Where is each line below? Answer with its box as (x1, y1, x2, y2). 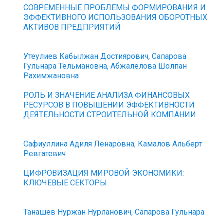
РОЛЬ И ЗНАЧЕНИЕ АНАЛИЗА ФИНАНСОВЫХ (23, 91, 190, 100)
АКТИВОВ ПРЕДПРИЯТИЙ (23, 22, 121, 32)
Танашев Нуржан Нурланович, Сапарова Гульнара (23, 207, 205, 217)
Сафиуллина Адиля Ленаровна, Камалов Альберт (23, 139, 202, 148)
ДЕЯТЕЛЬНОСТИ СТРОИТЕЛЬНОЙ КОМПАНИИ (23, 110, 197, 119)
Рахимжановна (23, 71, 79, 80)
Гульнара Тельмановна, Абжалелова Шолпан (23, 61, 187, 71)
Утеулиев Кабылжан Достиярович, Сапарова (23, 52, 187, 61)
